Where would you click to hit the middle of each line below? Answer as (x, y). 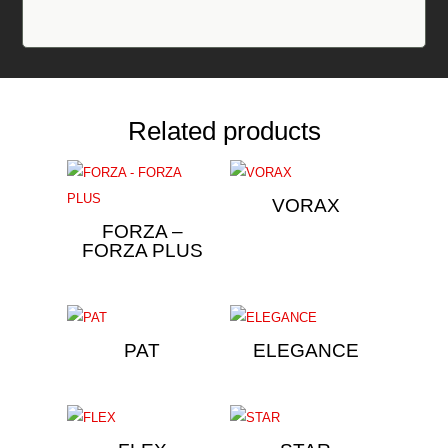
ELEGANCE (305, 350)
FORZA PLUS (142, 250)
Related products (224, 131)
